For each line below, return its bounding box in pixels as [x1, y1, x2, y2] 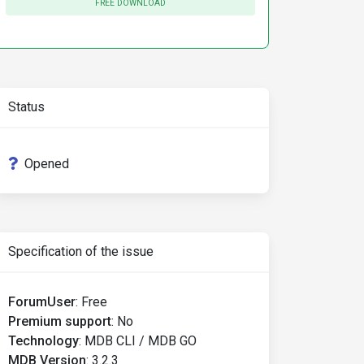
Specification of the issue [8, 244, 154, 259]
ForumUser [8, 294, 76, 310]
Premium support [8, 314, 111, 329]
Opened [24, 156, 69, 171]
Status [8, 99, 45, 115]
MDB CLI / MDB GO [84, 333, 197, 349]
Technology [8, 333, 79, 349]
